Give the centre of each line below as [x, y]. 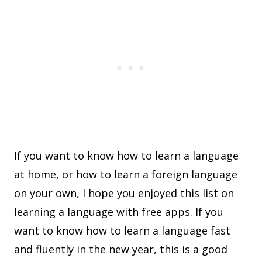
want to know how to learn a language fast [122, 231]
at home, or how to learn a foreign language [126, 175]
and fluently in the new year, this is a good [121, 249]
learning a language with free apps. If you [119, 212]
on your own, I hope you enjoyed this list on [124, 193]
